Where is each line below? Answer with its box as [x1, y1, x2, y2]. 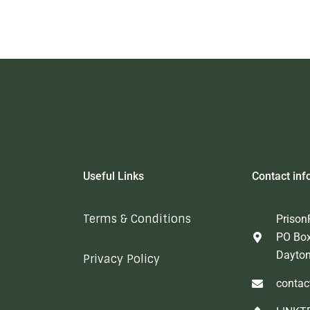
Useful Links [82, 169, 144, 183]
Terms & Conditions [82, 211, 191, 226]
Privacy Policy [82, 251, 160, 266]
